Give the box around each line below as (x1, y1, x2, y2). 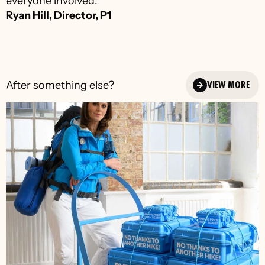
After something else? (6, 78, 114, 92)
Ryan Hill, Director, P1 (6, 9, 111, 22)
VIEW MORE (207, 80, 250, 91)
